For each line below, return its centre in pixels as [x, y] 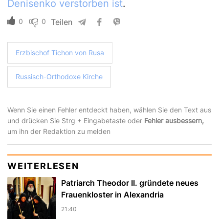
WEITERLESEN [43, 166]
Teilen [62, 22]
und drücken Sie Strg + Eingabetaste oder [76, 121]
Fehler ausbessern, [174, 121]
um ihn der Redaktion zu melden [59, 131]
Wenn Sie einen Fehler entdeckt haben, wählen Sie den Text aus [109, 110]
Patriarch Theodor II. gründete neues [130, 183]
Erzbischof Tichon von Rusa [60, 53]
